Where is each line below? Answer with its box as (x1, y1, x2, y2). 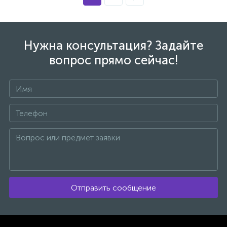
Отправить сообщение (71, 182, 156, 193)
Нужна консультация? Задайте (24, 38, 203, 53)
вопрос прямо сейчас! (49, 53, 178, 67)
